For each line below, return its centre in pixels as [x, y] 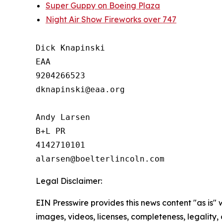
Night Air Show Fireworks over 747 [111, 19]
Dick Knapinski [70, 48]
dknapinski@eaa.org [80, 89]
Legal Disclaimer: [69, 181]
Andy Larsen [63, 117]
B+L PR [51, 131]
